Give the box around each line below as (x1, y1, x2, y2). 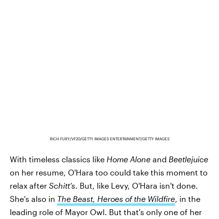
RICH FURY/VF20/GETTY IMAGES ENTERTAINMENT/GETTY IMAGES (49, 136, 170, 142)
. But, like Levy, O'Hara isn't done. (75, 181, 198, 191)
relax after (10, 181, 49, 191)
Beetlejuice (169, 154, 208, 164)
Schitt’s (49, 181, 75, 191)
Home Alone (107, 154, 151, 164)
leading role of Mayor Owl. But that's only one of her (10, 207, 202, 217)
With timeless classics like (10, 154, 107, 164)
